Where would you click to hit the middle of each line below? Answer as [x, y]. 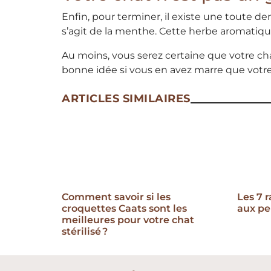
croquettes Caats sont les [124, 209]
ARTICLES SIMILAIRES [126, 99]
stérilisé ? [85, 232]
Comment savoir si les [116, 197]
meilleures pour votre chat [128, 220]
